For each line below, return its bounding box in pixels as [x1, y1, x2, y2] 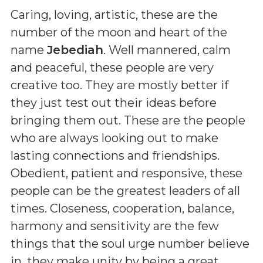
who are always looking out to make [11, 130, 218, 145]
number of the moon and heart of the [11, 25, 227, 39]
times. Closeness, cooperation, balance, [11, 201, 234, 215]
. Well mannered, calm [103, 42, 231, 57]
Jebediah [47, 42, 103, 57]
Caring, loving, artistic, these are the [11, 7, 218, 22]
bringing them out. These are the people [11, 113, 245, 127]
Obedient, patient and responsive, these [11, 166, 242, 180]
